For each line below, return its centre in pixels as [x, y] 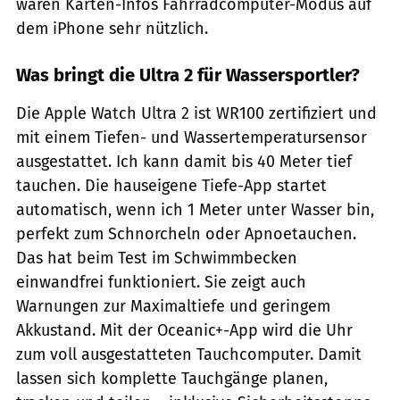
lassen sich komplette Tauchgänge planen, [172, 379]
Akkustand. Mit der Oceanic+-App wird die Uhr [184, 331]
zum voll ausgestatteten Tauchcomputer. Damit [189, 355]
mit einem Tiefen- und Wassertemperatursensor [192, 138]
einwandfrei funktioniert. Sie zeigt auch [161, 283]
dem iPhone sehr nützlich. [112, 29]
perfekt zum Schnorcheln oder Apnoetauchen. [186, 234]
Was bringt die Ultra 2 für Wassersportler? [188, 75]
